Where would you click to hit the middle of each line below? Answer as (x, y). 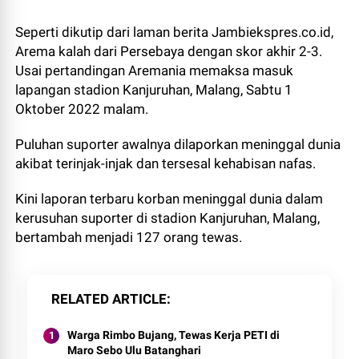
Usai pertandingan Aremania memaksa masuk (155, 71)
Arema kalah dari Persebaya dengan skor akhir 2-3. (169, 51)
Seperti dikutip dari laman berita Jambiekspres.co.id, (175, 32)
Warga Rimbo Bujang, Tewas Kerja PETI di (174, 335)
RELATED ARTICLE (109, 299)
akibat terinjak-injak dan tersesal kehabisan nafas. (166, 163)
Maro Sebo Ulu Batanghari (135, 350)
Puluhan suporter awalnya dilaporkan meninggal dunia (178, 144)
